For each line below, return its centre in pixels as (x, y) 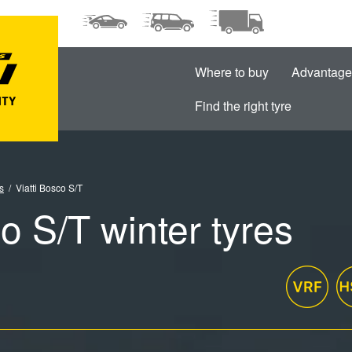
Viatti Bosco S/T (49, 187)
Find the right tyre (243, 106)
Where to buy (231, 72)
